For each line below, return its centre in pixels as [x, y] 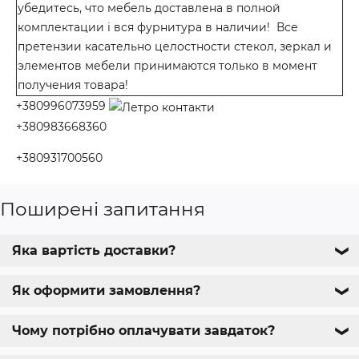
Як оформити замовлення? [106, 290]
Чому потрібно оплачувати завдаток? [143, 330]
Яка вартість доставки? [94, 250]
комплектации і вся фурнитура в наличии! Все [158, 28]
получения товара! [73, 85]
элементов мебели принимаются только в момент [167, 66]
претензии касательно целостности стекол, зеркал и [175, 47]
